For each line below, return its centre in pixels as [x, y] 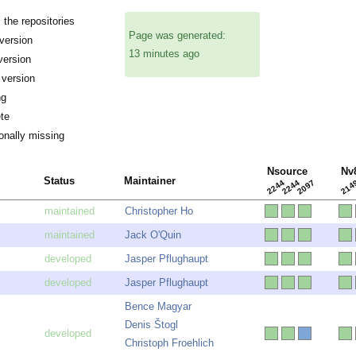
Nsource [287, 172]
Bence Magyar [158, 307]
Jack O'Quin [153, 235]
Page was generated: [177, 35]
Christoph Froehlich [169, 343]
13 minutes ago [164, 53]
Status [59, 181]
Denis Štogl [151, 325]
